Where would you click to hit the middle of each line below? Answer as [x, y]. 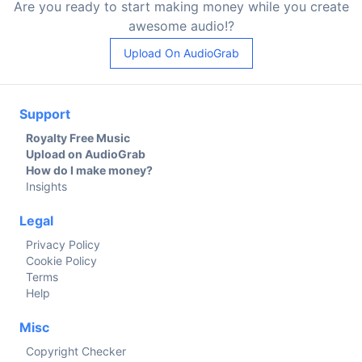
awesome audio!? [181, 25]
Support [45, 114]
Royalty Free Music [78, 137]
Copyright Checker [76, 351]
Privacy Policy [63, 244]
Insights [46, 186]
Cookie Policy [61, 260]
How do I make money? [89, 170]
